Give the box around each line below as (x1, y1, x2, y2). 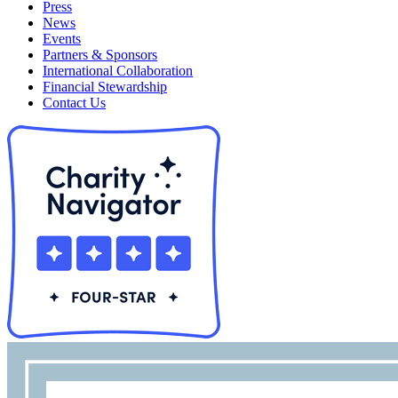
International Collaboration (43, 63, 193, 79)
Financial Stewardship (43, 79, 167, 95)
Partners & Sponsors (43, 47, 157, 63)
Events (43, 31, 81, 47)
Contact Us (43, 95, 106, 111)
